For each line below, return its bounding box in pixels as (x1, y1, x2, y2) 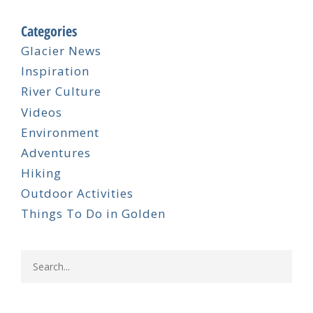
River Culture (21, 83, 101, 100)
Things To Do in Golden (21, 205, 166, 222)
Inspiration (21, 63, 89, 80)
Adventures (21, 144, 91, 161)
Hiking (21, 164, 61, 181)
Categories (21, 22, 77, 41)
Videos (21, 103, 62, 120)
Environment (21, 124, 99, 140)
